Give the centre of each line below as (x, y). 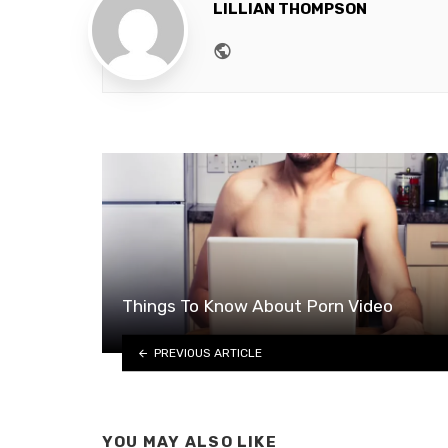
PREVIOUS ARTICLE (207, 352)
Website (268, 48)
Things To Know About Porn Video (257, 306)
